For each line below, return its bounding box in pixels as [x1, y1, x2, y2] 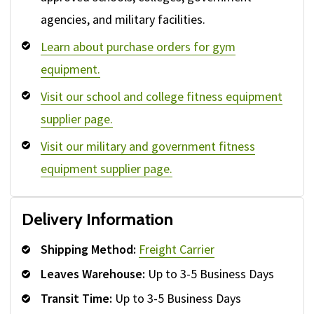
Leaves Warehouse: [41, 266, 145, 282]
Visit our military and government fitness [41, 138, 255, 155]
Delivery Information [22, 209, 173, 230]
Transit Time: [41, 290, 112, 307]
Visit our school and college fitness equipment [41, 88, 282, 105]
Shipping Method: [41, 241, 136, 258]
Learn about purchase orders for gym [41, 39, 235, 55]
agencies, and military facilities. [41, 11, 205, 28]
